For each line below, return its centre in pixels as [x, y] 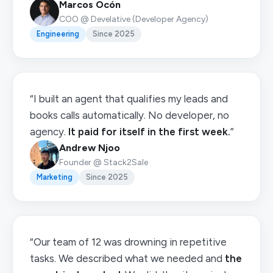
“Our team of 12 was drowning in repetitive [128, 242]
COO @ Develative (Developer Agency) [134, 19]
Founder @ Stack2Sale [104, 162]
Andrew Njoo [90, 148]
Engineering [58, 34]
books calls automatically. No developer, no [129, 115]
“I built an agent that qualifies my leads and [129, 99]
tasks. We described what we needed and [127, 258]
